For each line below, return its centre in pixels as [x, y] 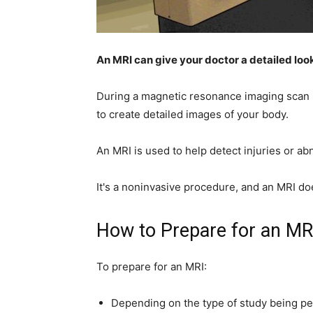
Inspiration [282, 178]
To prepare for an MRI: [152, 267]
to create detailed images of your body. [192, 114]
